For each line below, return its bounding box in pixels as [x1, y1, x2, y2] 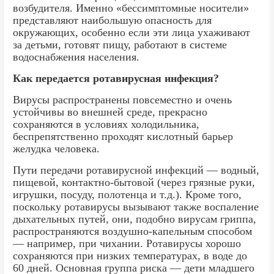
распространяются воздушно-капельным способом [13, 224, 253, 237]
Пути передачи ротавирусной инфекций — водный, [13, 163, 260, 176]
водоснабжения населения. [13, 50, 140, 63]
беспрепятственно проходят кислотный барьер [13, 130, 234, 143]
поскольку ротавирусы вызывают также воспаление [13, 200, 259, 213]
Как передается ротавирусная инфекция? [13, 72, 220, 84]
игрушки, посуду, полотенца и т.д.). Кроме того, [13, 188, 242, 201]
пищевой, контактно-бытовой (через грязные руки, [13, 176, 256, 188]
